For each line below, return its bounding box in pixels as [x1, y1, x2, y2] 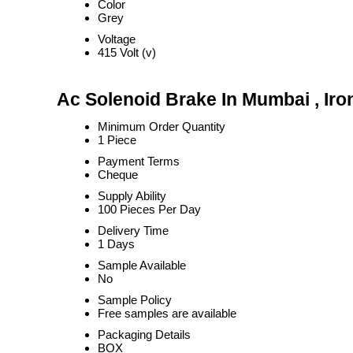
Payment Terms [98, 154, 180, 168]
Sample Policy [98, 293, 172, 307]
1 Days [98, 237, 135, 251]
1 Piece [98, 133, 136, 147]
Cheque [98, 168, 138, 181]
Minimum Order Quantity [98, 120, 225, 133]
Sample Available [98, 258, 186, 272]
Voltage [98, 32, 136, 46]
